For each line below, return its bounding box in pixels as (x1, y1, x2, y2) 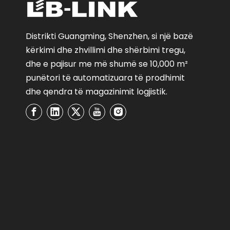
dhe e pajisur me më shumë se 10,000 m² (26, 58, 188, 70)
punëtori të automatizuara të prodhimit (26, 72, 185, 84)
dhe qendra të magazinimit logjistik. (26, 86, 167, 98)
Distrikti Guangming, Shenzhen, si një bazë (26, 30, 193, 42)
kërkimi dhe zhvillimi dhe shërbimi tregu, (26, 44, 185, 56)
